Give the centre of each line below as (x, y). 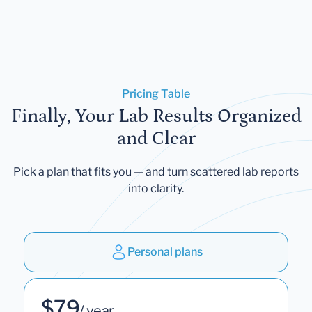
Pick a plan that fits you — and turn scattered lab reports (156, 171)
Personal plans (165, 251)
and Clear (156, 138)
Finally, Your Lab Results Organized (156, 116)
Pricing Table (156, 93)
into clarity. (156, 188)
